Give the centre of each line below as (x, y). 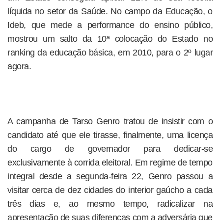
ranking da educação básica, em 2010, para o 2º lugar (110, 53)
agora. (19, 66)
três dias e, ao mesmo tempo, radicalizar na (110, 204)
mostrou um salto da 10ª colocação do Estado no (110, 39)
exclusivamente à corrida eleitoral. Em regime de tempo (110, 163)
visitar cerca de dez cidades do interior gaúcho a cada (110, 190)
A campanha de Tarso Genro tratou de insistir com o (110, 121)
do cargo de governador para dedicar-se (110, 149)
